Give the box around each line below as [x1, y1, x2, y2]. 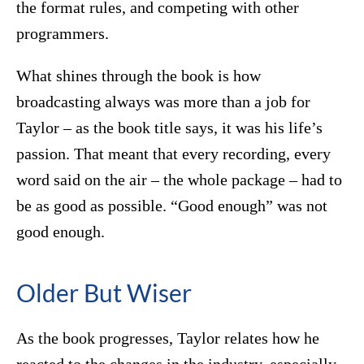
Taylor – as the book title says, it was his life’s [16, 119, 323, 137]
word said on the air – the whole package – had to [16, 171, 342, 189]
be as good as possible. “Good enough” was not [16, 197, 327, 215]
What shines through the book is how [16, 67, 261, 85]
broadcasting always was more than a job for [16, 93, 310, 111]
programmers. [16, 24, 109, 43]
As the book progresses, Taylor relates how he [16, 329, 319, 348]
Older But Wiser [16, 278, 192, 308]
